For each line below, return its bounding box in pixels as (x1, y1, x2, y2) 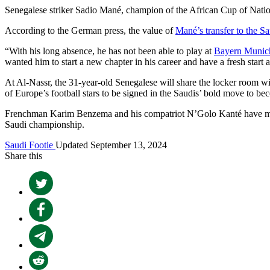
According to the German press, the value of (5, 25, 175, 36)
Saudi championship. (5, 119, 84, 130)
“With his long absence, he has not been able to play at (5, 45, 214, 56)
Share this (5, 150, 42, 161)
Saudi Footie (5, 139, 55, 150)
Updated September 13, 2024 (55, 139, 167, 150)
